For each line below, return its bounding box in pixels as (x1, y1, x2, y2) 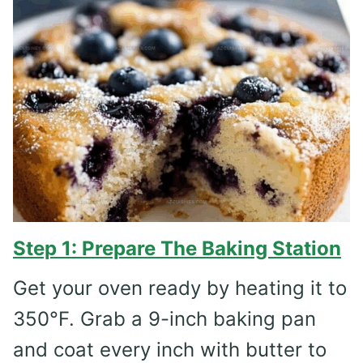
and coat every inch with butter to (13, 337, 327, 361)
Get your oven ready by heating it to (13, 275, 347, 300)
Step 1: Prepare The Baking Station (13, 236, 341, 260)
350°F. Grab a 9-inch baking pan (13, 306, 316, 331)
